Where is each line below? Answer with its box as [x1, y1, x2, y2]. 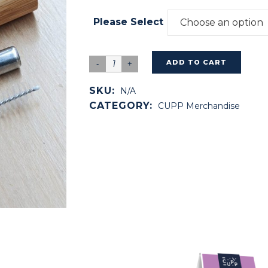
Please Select [93, 16, 163, 28]
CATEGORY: [89, 100, 156, 111]
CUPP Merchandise [158, 100, 240, 111]
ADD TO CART [166, 58, 227, 66]
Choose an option [180, 17, 263, 28]
